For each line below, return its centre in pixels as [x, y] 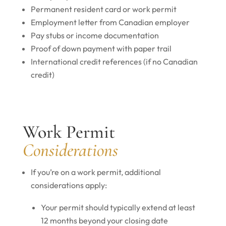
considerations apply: [69, 185]
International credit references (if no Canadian [114, 62]
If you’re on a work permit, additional [96, 172]
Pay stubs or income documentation [95, 35]
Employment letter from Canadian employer [110, 22]
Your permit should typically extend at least [118, 207]
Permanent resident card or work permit [103, 9]
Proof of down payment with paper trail [101, 48]
